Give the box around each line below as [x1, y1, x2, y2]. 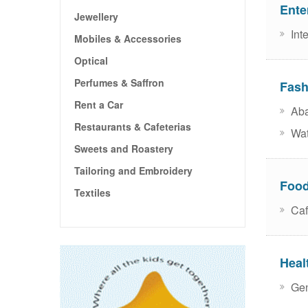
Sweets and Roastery [74, 141, 173, 155]
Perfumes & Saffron [74, 75, 164, 89]
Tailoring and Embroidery [74, 163, 192, 177]
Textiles [74, 185, 111, 199]
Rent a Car [74, 97, 123, 111]
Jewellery [74, 9, 118, 23]
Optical [74, 53, 108, 67]
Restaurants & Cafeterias [74, 119, 191, 133]
